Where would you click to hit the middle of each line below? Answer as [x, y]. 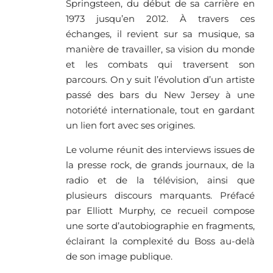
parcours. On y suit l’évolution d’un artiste [160, 80]
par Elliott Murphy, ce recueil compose [160, 211]
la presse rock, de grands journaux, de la [160, 165]
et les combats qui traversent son [160, 65]
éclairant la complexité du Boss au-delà [160, 241]
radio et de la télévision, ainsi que [160, 180]
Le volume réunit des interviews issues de [160, 150]
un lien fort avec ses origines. [130, 126]
